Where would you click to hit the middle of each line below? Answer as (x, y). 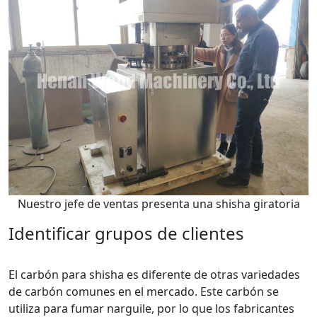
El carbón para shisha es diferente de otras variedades (154, 275)
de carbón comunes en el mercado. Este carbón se (144, 292)
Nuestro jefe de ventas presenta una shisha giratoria (158, 204)
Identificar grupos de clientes (126, 233)
